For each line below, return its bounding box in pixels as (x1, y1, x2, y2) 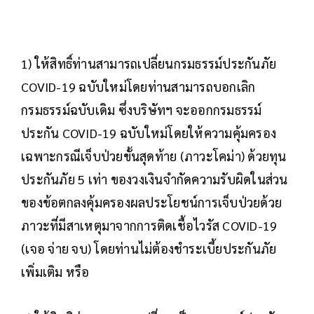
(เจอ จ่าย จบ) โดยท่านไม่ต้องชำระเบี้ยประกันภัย (21, 240, 277, 257)
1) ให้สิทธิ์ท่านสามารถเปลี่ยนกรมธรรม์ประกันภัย (21, 55, 276, 72)
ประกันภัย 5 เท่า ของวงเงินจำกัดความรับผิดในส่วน (21, 171, 288, 188)
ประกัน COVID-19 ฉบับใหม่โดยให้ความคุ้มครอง (21, 125, 276, 142)
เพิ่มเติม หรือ (21, 264, 90, 280)
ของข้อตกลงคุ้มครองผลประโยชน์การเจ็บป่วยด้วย (21, 194, 282, 211)
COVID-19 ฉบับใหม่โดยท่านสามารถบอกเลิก (21, 78, 256, 95)
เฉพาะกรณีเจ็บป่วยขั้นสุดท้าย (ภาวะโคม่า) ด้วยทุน (21, 148, 287, 165)
